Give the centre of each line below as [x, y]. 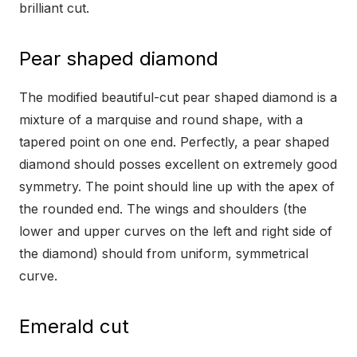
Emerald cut [74, 327]
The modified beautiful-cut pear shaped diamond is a [178, 98]
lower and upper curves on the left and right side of [176, 231]
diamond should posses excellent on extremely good [178, 165]
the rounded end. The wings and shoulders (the [163, 209]
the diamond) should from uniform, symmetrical [164, 254]
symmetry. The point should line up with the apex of [177, 187]
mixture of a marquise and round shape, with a [161, 120]
